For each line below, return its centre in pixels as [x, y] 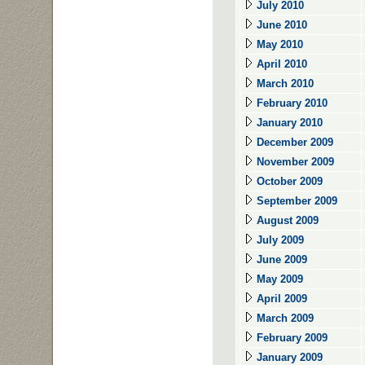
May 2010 [278, 44]
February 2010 [290, 103]
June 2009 [280, 259]
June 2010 [280, 25]
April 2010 [280, 64]
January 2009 [288, 357]
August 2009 [286, 220]
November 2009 [294, 162]
